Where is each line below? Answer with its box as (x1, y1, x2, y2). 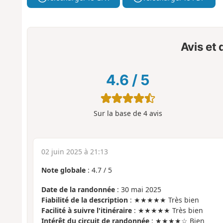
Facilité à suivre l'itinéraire (41, 205, 132, 215)
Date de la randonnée (41, 184, 115, 194)
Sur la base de (93, 108, 143, 118)
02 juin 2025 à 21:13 (41, 147, 108, 157)
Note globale (41, 165, 86, 175)
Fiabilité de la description (41, 195, 128, 205)
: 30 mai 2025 (114, 184, 161, 194)
